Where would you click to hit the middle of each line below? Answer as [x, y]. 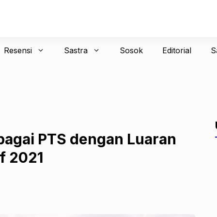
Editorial [177, 50]
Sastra [76, 50]
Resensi [18, 50]
